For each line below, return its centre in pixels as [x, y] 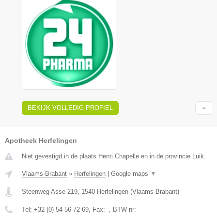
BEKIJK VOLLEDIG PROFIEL [70, 108]
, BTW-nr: [124, 209]
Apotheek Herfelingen [41, 140]
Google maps [131, 173]
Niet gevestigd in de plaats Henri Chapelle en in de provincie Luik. [114, 156]
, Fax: [98, 209]
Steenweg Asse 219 [50, 191]
